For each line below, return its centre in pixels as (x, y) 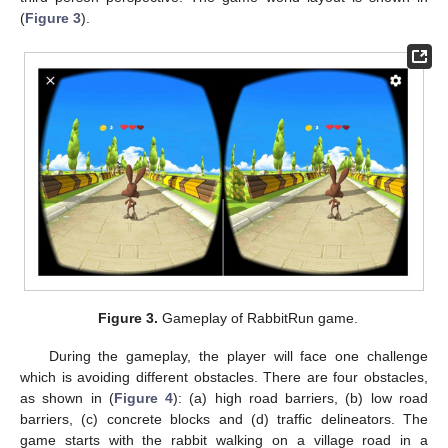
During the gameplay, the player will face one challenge (238, 356)
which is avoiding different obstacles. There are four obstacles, (224, 377)
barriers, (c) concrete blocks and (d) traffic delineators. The (224, 419)
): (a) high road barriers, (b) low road (301, 398)
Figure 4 (143, 398)
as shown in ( (67, 398)
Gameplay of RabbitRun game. (258, 318)
